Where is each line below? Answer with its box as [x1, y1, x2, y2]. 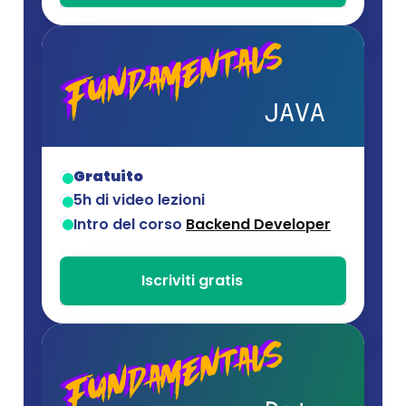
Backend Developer [186, 214, 331, 235]
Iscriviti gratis [141, 270, 243, 291]
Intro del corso [73, 214, 186, 235]
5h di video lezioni [73, 189, 205, 210]
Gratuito [73, 166, 143, 187]
